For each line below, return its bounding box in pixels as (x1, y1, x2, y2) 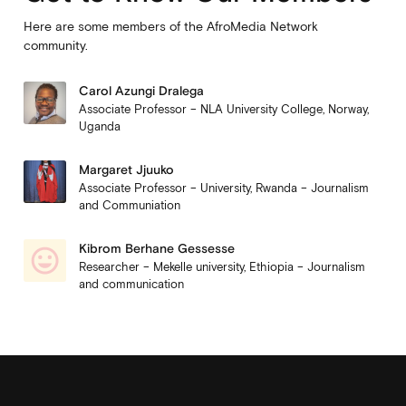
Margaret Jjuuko (79, 162, 175, 178)
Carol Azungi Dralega (79, 83, 205, 98)
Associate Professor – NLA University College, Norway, (79, 102, 370, 116)
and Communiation (79, 198, 181, 213)
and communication (79, 277, 185, 292)
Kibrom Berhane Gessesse (79, 241, 236, 256)
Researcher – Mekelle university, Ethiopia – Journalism (79, 260, 366, 275)
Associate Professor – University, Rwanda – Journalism (79, 181, 370, 196)
